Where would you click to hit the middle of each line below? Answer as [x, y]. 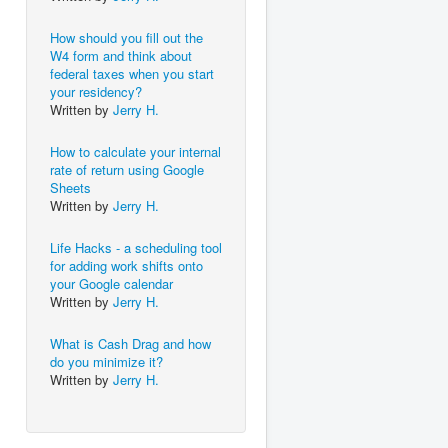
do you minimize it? [106, 361]
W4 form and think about [121, 55]
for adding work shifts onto [126, 265]
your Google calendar [111, 283]
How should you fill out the [126, 37]
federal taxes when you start [132, 73]
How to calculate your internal [135, 151]
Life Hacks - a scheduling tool [136, 247]
